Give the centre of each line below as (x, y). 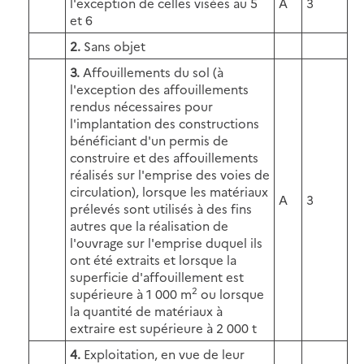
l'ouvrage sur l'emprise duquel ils (166, 242)
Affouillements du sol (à (153, 71)
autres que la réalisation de (149, 225)
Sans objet (115, 45)
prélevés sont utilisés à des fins (161, 208)
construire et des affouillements (164, 157)
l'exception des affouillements (159, 89)
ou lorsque (231, 293)
